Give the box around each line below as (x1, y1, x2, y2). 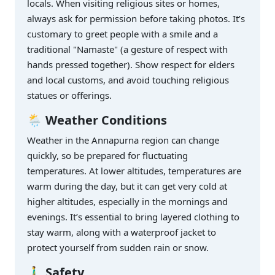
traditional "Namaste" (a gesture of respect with (27, 43, 228, 56)
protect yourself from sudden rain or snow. (27, 241, 209, 254)
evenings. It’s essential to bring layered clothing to (27, 211, 239, 223)
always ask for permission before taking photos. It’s (27, 12, 245, 25)
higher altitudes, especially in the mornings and (27, 195, 228, 208)
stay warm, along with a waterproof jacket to (27, 226, 216, 239)
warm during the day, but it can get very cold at (27, 180, 227, 193)
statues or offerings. (27, 89, 112, 102)
